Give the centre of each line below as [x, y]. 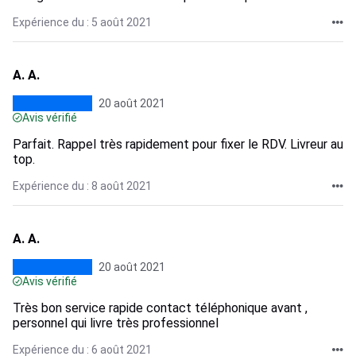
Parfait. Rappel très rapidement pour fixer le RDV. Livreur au [178, 144]
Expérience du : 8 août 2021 [82, 186]
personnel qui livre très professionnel [116, 323]
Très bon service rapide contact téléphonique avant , [160, 308]
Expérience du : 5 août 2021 [82, 22]
